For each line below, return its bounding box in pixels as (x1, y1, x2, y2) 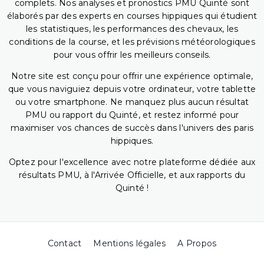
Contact (47, 238, 82, 249)
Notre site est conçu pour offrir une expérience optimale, (11, 71, 253, 82)
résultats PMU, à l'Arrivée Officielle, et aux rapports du (18, 170, 246, 181)
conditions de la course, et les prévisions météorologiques (9, 37, 255, 48)
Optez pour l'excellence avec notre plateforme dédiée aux (8, 157, 256, 168)
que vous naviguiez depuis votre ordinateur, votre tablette (8, 84, 256, 95)
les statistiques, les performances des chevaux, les (25, 24, 239, 35)
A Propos (177, 238, 217, 249)
